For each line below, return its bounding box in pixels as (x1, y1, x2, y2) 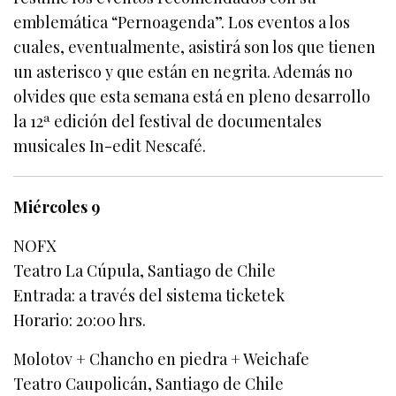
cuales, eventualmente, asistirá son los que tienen (13, 35, 377, 57)
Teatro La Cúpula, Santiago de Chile (13, 259, 277, 281)
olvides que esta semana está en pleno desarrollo (13, 85, 371, 107)
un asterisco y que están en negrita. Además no (13, 60, 354, 82)
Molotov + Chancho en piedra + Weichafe (13, 347, 310, 369)
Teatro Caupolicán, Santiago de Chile (13, 372, 285, 394)
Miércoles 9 (13, 195, 101, 217)
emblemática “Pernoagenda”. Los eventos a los (13, 11, 351, 33)
